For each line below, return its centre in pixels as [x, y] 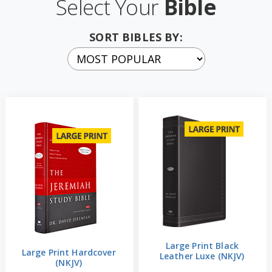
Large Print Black [202, 245]
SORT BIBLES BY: [136, 37]
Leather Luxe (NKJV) [202, 256]
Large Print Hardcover [69, 252]
